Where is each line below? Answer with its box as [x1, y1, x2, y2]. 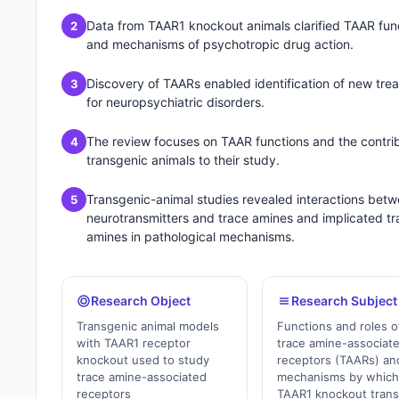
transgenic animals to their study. [86, 152, 280, 167]
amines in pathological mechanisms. [86, 229, 295, 244]
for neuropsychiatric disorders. [86, 94, 265, 110]
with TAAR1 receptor [77, 336, 191, 350]
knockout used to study [77, 353, 209, 367]
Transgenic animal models [77, 319, 219, 333]
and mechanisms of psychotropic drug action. [86, 37, 354, 52]
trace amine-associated [77, 370, 207, 384]
